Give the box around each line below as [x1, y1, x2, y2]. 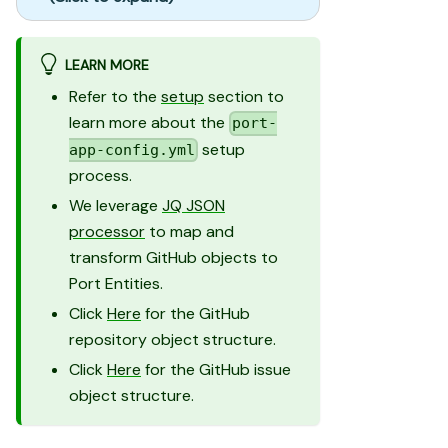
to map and [145, 221, 234, 243]
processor [69, 221, 145, 243]
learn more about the [69, 112, 229, 134]
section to [204, 86, 284, 108]
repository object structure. [69, 329, 276, 351]
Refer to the [69, 86, 161, 108]
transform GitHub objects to [69, 247, 278, 269]
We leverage [69, 195, 162, 217]
